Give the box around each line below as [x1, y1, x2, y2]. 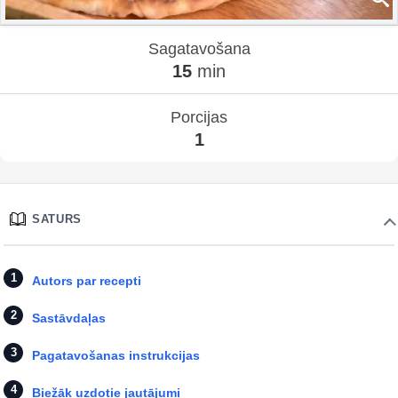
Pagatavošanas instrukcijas [32, 347, 200, 362]
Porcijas [171, 107, 227, 126]
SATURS [32, 211, 82, 226]
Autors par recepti [32, 273, 141, 288]
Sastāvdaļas [32, 310, 106, 325]
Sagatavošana [147, 39, 251, 58]
